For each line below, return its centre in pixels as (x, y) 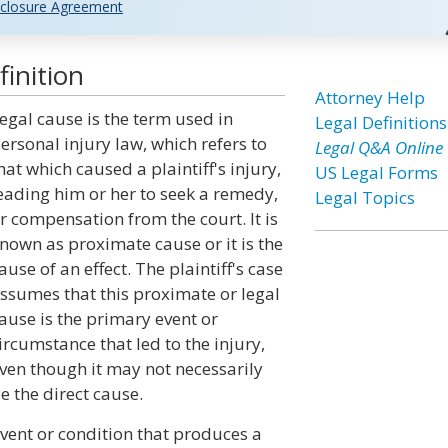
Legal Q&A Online (378, 147)
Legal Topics (364, 197)
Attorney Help (369, 97)
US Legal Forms (376, 172)
